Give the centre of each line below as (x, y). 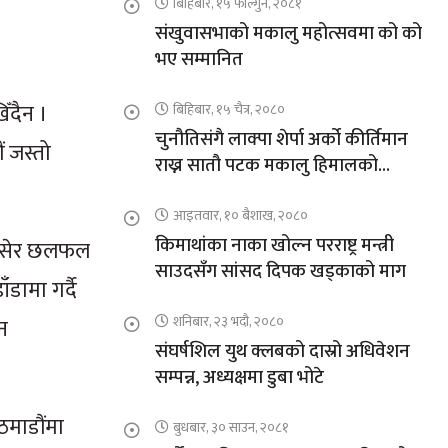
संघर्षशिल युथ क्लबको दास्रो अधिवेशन (282, 352)
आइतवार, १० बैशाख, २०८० (240, 216)
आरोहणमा (190, 192)
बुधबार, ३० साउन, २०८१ (230, 428)
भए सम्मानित (198, 60)
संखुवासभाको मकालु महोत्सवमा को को (288, 34)
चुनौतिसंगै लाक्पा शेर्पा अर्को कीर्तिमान (281, 140)
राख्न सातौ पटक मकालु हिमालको (266, 166)
